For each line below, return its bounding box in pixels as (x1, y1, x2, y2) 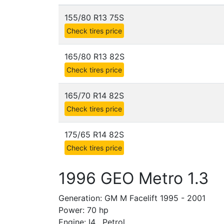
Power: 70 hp (58, 205, 108, 215)
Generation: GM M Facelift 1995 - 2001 (58, 193, 205, 203)
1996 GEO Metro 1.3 (58, 168, 208, 188)
